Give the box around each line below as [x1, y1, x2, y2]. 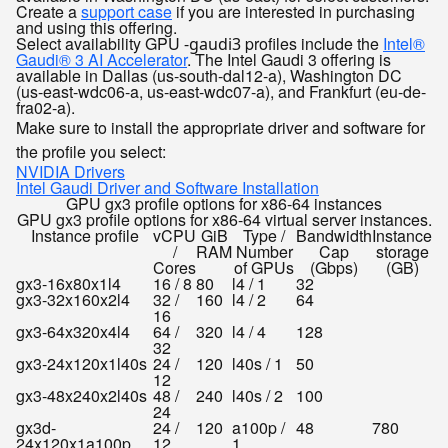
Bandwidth [296, 224, 372, 247]
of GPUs [234, 256, 294, 279]
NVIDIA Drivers [16, 160, 125, 183]
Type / [243, 224, 285, 247]
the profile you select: [16, 140, 166, 163]
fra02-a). [16, 96, 75, 119]
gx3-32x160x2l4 [16, 288, 130, 311]
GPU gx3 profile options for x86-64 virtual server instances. [16, 208, 432, 231]
